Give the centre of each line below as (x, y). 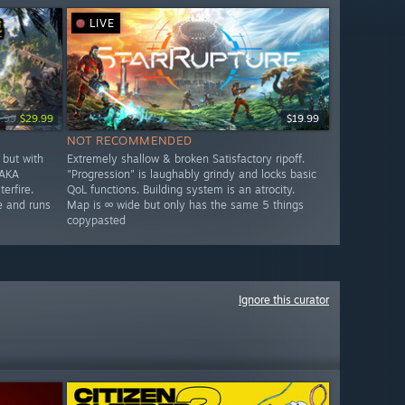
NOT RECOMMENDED (129, 141)
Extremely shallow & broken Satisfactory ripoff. (185, 159)
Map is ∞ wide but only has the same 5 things (185, 205)
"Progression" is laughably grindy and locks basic (191, 174)
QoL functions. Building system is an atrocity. (180, 190)
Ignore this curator (284, 300)
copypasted (96, 221)
